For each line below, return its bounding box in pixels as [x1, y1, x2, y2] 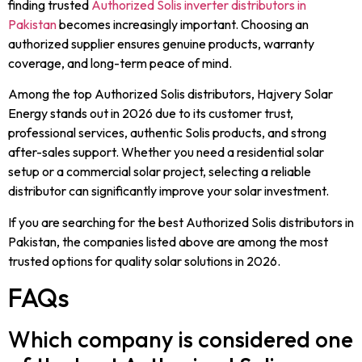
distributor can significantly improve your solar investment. [8, 183, 329, 200]
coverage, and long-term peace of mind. [8, 55, 232, 72]
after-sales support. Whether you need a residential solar [8, 144, 324, 161]
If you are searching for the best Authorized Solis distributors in [8, 213, 354, 230]
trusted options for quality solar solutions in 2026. [8, 252, 280, 269]
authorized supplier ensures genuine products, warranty [8, 36, 314, 53]
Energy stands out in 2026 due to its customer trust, [8, 105, 293, 122]
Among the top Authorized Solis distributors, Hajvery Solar [8, 86, 333, 103]
